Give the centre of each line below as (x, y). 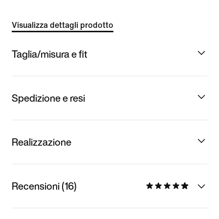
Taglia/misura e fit (50, 54)
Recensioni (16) (44, 186)
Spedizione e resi (48, 98)
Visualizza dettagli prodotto (63, 25)
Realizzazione (42, 142)
